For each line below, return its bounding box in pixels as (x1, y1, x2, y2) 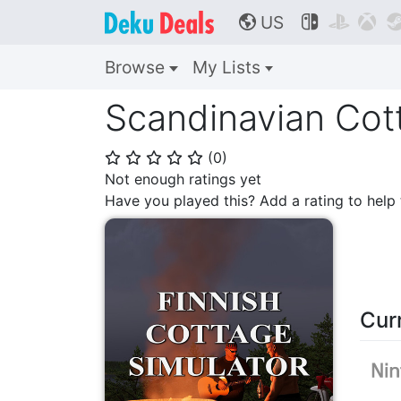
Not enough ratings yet (105, 170, 261, 188)
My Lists (192, 56, 265, 78)
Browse (105, 56, 169, 78)
